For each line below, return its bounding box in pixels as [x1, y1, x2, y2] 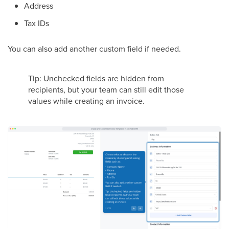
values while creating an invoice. [28, 95, 145, 106]
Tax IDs [24, 17, 49, 29]
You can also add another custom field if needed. [8, 42, 181, 54]
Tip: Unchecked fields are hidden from [28, 72, 164, 84]
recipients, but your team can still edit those [28, 83, 184, 95]
